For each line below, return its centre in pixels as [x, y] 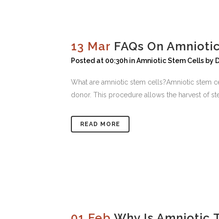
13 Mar [91, 46]
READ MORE [100, 124]
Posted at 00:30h [99, 61]
